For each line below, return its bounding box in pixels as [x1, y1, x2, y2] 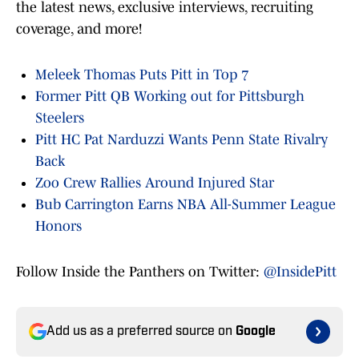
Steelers [35, 110, 84, 127]
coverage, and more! [16, 21, 142, 38]
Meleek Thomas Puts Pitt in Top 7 [35, 67, 248, 83]
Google [236, 325, 276, 339]
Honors [35, 218, 82, 235]
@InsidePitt [264, 264, 337, 280]
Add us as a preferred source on [46, 325, 236, 339]
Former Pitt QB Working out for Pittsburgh [35, 88, 305, 105]
